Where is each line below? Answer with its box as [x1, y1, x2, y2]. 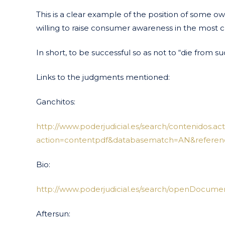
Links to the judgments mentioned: [36, 72, 170, 82]
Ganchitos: [36, 96, 75, 106]
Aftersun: [36, 208, 70, 218]
